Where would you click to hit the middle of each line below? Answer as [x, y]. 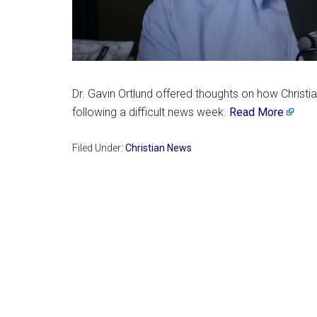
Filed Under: [99, 148]
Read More [257, 112]
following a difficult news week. [151, 112]
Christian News [158, 148]
